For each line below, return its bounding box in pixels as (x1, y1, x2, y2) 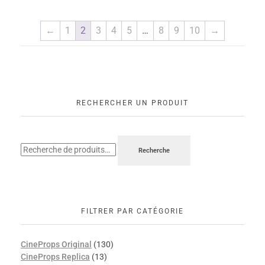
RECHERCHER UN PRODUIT (76, 98, 189, 107)
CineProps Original (21, 239, 92, 249)
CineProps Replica (21, 251, 90, 261)
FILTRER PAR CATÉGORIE (81, 207, 184, 216)
